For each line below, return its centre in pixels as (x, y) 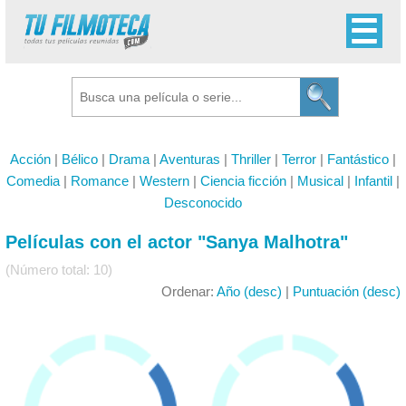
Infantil (373, 181)
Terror (299, 159)
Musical (320, 181)
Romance (100, 181)
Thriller (251, 159)
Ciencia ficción (243, 181)
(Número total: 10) (59, 270)
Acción (30, 159)
